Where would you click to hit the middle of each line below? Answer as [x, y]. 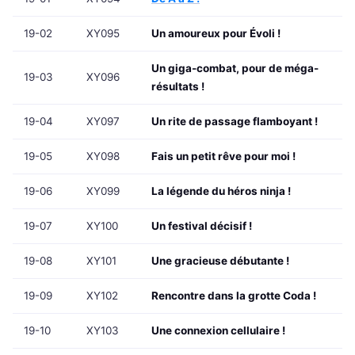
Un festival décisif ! [202, 226]
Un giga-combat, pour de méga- [235, 69]
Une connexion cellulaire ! [218, 331]
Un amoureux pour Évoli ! [216, 34]
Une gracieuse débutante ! [220, 261]
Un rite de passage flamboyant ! [235, 122]
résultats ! [178, 87]
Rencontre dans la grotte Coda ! [234, 296]
